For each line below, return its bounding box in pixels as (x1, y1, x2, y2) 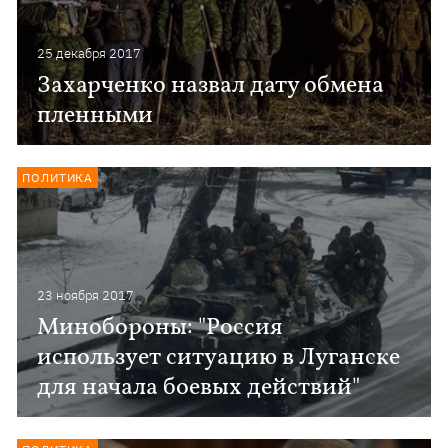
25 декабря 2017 (37, 45, 142, 62)
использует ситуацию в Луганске (37, 341, 401, 375)
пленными (37, 99, 154, 133)
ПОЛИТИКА (22, 170, 94, 185)
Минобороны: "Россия (37, 311, 284, 345)
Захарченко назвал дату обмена (37, 69, 385, 103)
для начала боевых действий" (37, 371, 361, 405)
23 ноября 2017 (37, 287, 135, 304)
